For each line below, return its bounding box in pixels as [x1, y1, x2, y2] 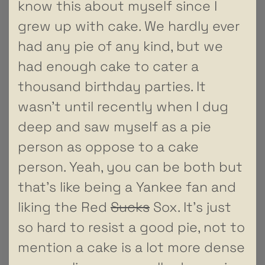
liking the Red [18, 198, 111, 216]
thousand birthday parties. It [18, 77, 206, 95]
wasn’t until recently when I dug [18, 97, 228, 115]
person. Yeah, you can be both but [18, 157, 243, 176]
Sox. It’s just [150, 198, 231, 216]
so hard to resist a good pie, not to [18, 218, 245, 236]
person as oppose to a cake [18, 137, 199, 156]
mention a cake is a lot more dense [18, 238, 245, 256]
